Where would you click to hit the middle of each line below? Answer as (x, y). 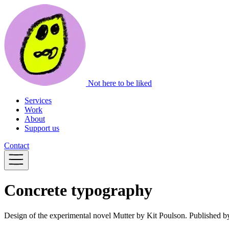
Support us (42, 128)
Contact (17, 145)
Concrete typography (78, 190)
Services (38, 100)
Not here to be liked (120, 83)
